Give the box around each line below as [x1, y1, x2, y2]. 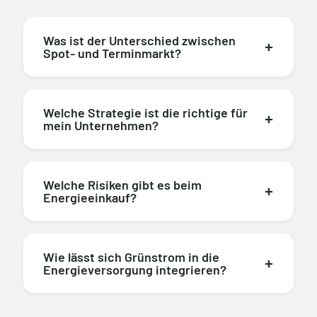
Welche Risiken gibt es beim [43, 176, 202, 192]
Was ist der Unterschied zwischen [43, 32, 236, 48]
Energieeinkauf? [43, 189, 137, 205]
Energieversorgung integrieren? [43, 261, 226, 277]
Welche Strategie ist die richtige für [43, 104, 248, 120]
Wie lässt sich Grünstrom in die [43, 248, 219, 265]
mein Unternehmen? [43, 117, 158, 133]
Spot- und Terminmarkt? [43, 45, 181, 61]
